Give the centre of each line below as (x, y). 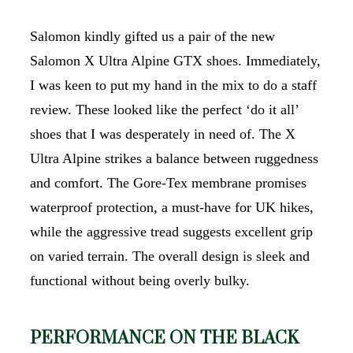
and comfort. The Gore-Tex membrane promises (168, 183)
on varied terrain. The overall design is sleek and (170, 256)
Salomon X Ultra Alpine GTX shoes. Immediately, (175, 61)
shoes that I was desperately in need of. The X (163, 134)
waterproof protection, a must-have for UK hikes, (172, 207)
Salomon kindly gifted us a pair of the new (152, 36)
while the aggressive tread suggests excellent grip (171, 232)
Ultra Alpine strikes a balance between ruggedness (174, 158)
